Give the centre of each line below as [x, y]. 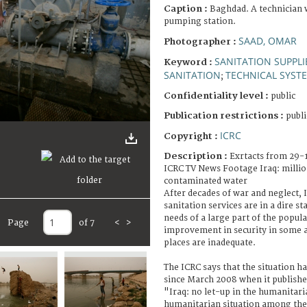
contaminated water [206, 181]
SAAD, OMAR [268, 40]
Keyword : [189, 62]
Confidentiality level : [216, 96]
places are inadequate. [210, 243]
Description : [197, 156]
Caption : [187, 9]
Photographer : [201, 41]
